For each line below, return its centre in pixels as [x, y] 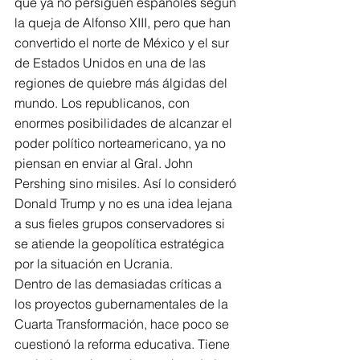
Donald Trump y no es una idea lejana [125, 203]
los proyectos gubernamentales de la [123, 304]
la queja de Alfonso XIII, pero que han [124, 22]
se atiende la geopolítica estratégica [121, 243]
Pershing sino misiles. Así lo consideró [127, 183]
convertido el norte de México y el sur [123, 43]
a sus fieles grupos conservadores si [121, 223]
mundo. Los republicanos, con [104, 103]
